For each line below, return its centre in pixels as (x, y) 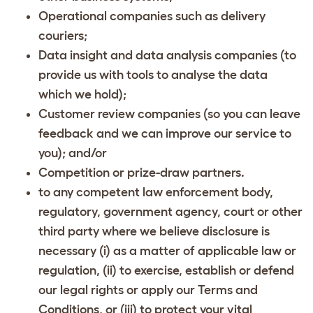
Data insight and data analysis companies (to (167, 55)
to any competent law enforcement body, (156, 192)
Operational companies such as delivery (152, 16)
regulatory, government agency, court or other (170, 211)
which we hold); (82, 94)
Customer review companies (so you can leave (169, 114)
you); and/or (73, 153)
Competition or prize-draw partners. (141, 172)
